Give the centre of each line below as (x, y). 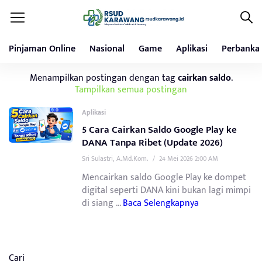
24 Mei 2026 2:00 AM (189, 158)
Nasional (107, 49)
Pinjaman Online (42, 49)
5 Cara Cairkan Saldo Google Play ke (159, 130)
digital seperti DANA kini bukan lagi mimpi (166, 190)
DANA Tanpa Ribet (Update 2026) (152, 143)
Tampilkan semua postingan (131, 89)
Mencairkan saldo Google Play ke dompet (164, 177)
